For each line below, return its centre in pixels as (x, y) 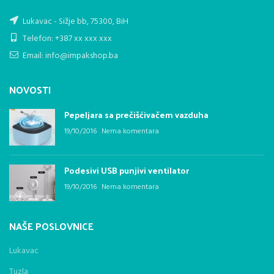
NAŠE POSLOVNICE (51, 226)
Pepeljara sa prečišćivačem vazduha (136, 114)
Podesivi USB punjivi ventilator (127, 170)
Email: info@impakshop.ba (69, 56)
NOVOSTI (30, 89)
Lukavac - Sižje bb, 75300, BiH (75, 21)
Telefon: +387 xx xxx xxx (66, 39)
